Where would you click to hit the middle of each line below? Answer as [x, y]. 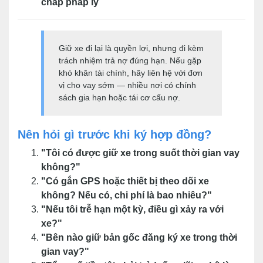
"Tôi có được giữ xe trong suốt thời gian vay [140, 153]
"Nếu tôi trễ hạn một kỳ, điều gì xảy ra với [132, 209]
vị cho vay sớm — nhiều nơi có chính [127, 85]
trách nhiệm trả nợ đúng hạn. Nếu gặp [130, 60]
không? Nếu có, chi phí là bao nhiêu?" [127, 195]
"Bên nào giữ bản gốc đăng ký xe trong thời [139, 237]
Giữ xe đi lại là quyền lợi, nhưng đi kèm [131, 48]
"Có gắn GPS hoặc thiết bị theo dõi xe [125, 181]
